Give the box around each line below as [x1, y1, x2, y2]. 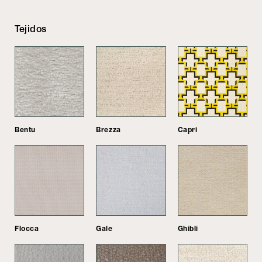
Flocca [15, 224, 39, 233]
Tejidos [15, 23, 47, 35]
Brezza [96, 125, 121, 134]
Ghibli [177, 224, 199, 233]
